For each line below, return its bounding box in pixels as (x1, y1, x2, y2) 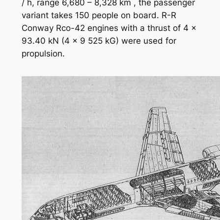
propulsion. (21, 48, 65, 58)
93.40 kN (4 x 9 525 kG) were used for (21, 35, 176, 46)
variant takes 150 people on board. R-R (21, 10, 176, 20)
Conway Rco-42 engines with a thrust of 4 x (21, 23, 196, 33)
